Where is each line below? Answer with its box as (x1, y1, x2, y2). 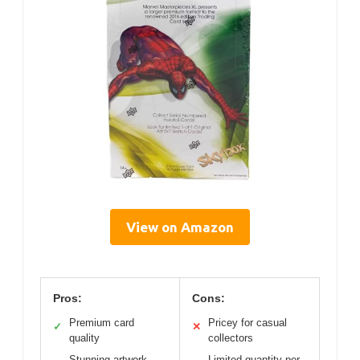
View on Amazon (126, 219, 234, 235)
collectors (208, 332, 253, 345)
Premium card (69, 317, 134, 329)
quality (69, 332, 100, 345)
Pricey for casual (208, 317, 287, 329)
